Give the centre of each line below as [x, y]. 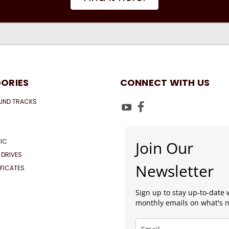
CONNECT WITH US [165, 82]
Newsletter [175, 171]
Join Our [165, 148]
